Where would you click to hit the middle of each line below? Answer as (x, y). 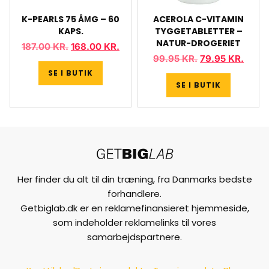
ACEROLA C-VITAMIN (198, 19)
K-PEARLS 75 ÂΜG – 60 (71, 19)
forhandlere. (134, 194)
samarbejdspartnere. (134, 237)
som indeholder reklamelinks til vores (134, 222)
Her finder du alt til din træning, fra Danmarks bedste (134, 179)
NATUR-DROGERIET (198, 43)
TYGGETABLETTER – (198, 31)
